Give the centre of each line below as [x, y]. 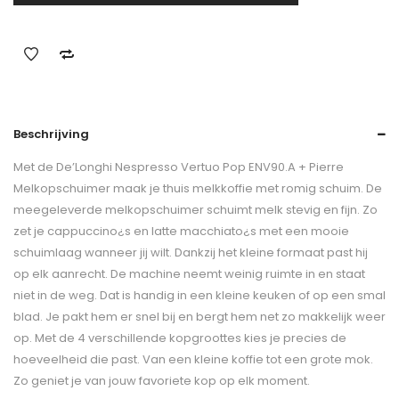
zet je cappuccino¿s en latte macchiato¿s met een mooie [181, 231]
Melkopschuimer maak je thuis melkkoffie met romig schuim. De [198, 188]
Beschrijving [51, 134]
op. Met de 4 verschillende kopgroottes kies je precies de [180, 338]
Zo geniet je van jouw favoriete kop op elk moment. [162, 381]
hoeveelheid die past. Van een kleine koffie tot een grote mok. [193, 359]
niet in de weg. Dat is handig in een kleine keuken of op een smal [199, 295]
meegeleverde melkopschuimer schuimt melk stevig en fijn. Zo [195, 210]
